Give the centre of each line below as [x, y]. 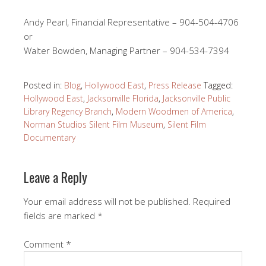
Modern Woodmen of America [174, 111]
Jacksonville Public [197, 98]
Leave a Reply [56, 177]
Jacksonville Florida [123, 98]
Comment [45, 244]
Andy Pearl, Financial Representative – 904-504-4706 [131, 22]
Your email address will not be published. [107, 201]
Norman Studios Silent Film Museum [94, 124]
